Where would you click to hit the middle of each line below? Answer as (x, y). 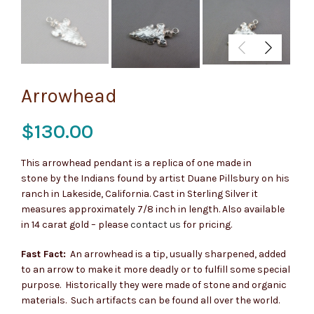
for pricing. (207, 224)
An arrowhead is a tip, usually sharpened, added (176, 254)
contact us (157, 224)
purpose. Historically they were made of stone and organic (154, 285)
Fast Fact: (43, 254)
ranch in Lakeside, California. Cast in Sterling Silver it (139, 193)
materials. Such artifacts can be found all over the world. (150, 300)
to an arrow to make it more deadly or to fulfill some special (156, 269)
